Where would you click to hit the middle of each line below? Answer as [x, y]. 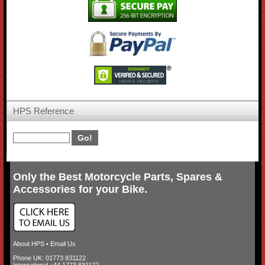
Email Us [63, 244]
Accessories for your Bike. [80, 190]
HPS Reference [44, 111]
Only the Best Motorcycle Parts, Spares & [117, 177]
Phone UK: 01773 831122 [49, 258]
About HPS [28, 244]
